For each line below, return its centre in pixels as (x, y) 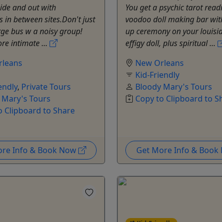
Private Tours (46, 87)
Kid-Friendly (157, 75)
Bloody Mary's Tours (174, 87)
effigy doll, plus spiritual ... (171, 43)
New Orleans (160, 63)
